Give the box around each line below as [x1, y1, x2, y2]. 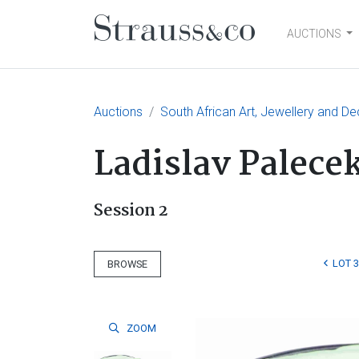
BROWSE [107, 257, 147, 270]
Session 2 [94, 197, 168, 224]
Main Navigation [94, 28, 316, 71]
